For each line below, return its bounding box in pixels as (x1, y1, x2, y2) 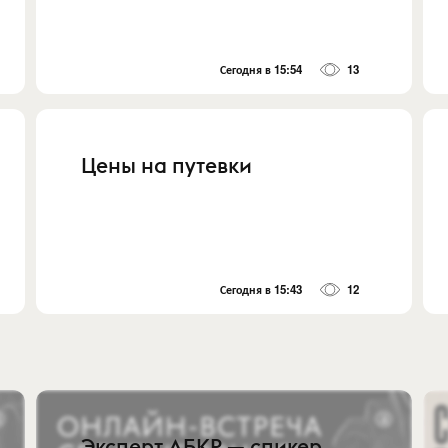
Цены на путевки (81, 151, 253, 179)
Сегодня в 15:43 (220, 281, 303, 299)
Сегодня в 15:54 (220, 60, 303, 78)
